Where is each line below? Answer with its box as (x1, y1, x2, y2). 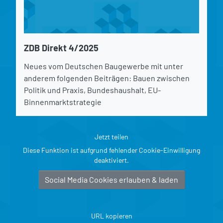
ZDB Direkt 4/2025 (24, 42, 99, 53)
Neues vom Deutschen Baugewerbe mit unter (24, 61, 183, 71)
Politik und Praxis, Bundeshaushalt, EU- (24, 85, 161, 95)
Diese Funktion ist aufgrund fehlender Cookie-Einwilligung (23, 145, 200, 154)
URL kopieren (91, 211, 132, 220)
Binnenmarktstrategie (24, 97, 102, 107)
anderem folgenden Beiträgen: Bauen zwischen (24, 73, 190, 83)
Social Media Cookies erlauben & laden (45, 174, 178, 184)
